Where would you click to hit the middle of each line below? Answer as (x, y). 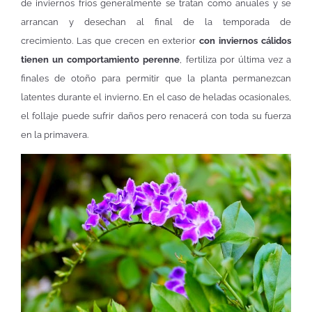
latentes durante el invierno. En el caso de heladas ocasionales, (156, 97)
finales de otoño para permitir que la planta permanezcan (156, 78)
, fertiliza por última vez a (235, 59)
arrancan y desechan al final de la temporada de (156, 22)
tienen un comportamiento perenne (101, 59)
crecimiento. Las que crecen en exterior (109, 40)
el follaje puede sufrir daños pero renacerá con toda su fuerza (156, 116)
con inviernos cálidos (243, 40)
